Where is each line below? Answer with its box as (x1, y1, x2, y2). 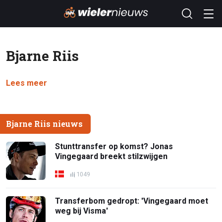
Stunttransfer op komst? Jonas (55, 142, 173, 151)
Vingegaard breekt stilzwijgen (55, 152, 168, 161)
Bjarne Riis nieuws (6, 118, 83, 129)
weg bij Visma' (55, 206, 109, 216)
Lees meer (6, 78, 47, 88)
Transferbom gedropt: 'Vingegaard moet (55, 196, 209, 206)
